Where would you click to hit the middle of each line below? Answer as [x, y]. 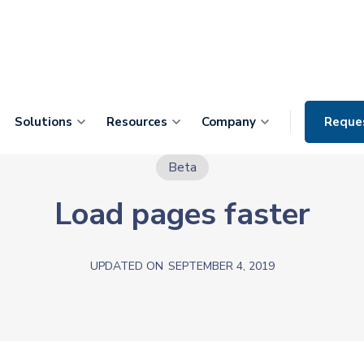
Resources [137, 121]
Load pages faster [182, 214]
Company [229, 121]
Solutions [43, 121]
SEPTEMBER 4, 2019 [221, 266]
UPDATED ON [126, 266]
